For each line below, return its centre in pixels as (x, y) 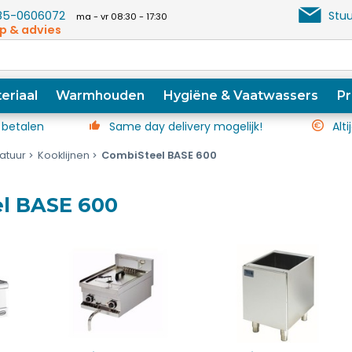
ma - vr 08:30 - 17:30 (122, 16)
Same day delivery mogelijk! (186, 126)
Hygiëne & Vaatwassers (241, 95)
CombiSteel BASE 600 (159, 155)
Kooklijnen (63, 155)
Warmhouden (101, 95)
